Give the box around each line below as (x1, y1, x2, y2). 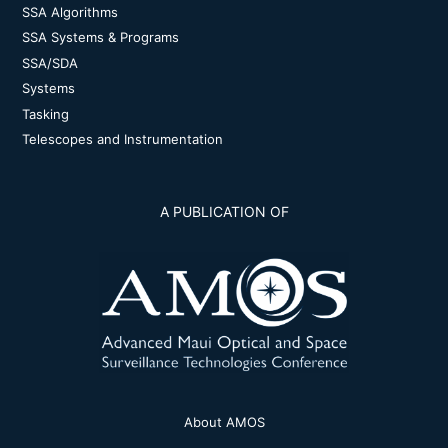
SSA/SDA (22, 54, 78, 71)
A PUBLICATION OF (159, 203, 289, 220)
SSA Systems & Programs (22, 29, 179, 45)
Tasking (22, 105, 69, 122)
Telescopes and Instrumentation (22, 131, 223, 147)
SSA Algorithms (22, 3, 118, 20)
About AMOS (183, 414, 265, 430)
